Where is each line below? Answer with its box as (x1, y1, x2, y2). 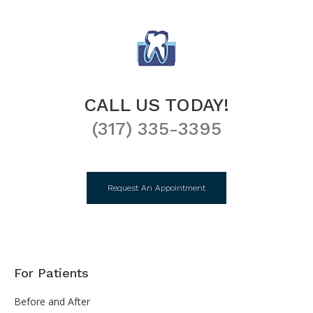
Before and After (14, 294, 90, 308)
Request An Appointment (108, 182, 205, 193)
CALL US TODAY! (84, 94, 229, 115)
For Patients (14, 265, 89, 280)
